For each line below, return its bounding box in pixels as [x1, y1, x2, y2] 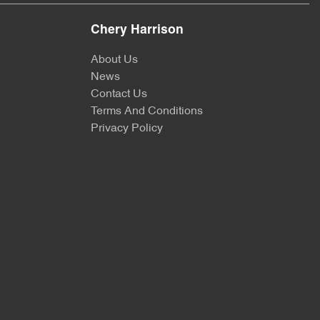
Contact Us [91, 89, 147, 100]
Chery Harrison [91, 24, 184, 36]
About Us [91, 54, 138, 66]
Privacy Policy [91, 123, 163, 134]
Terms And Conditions [91, 106, 203, 117]
